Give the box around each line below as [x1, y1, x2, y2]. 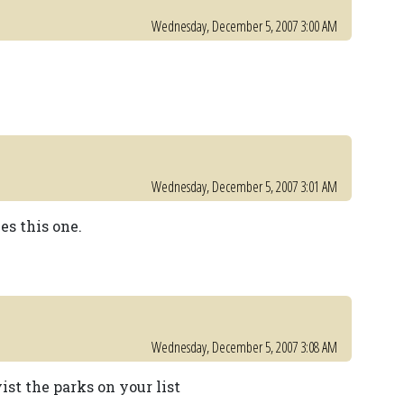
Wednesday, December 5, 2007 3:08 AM [151, 337, 337, 357]
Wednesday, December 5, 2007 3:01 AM [151, 177, 337, 197]
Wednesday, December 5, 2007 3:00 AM [151, 16, 337, 36]
